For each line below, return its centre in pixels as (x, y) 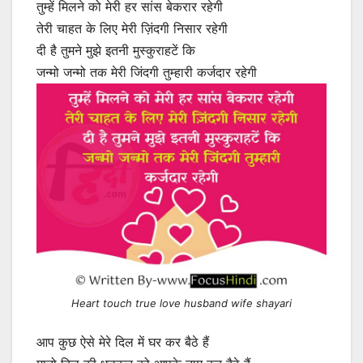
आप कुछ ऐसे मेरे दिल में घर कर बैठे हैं (123, 342)
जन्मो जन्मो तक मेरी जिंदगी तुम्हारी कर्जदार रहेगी (147, 73)
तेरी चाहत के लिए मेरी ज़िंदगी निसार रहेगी (132, 29)
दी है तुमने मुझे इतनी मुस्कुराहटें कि (116, 51)
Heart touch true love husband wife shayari (181, 303)
